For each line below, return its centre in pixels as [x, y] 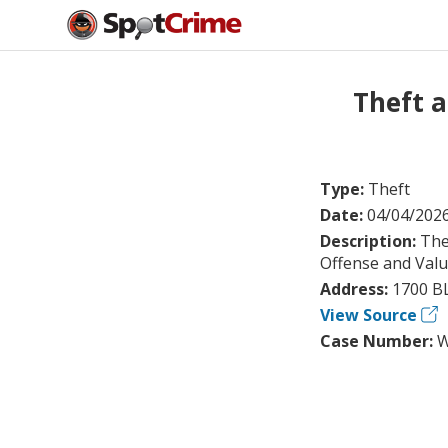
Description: [370, 240]
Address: [356, 288]
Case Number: [378, 340]
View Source [368, 314]
